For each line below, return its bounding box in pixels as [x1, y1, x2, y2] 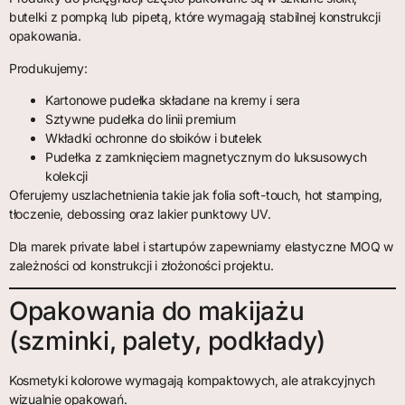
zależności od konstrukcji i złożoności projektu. [9, 257, 274, 273]
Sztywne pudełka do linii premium [45, 111, 236, 127]
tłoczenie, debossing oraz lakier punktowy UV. [9, 206, 271, 222]
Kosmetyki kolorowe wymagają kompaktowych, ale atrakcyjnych [9, 372, 375, 388]
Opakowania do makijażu [9, 296, 305, 326]
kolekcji [45, 168, 88, 184]
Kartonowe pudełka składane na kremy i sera [45, 92, 300, 108]
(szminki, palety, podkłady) [9, 325, 325, 356]
